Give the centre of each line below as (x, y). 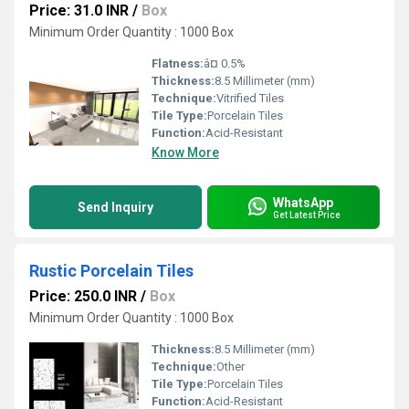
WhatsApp (303, 202)
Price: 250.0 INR (83, 296)
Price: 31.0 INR (79, 10)
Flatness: (178, 63)
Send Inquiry (115, 207)
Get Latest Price (307, 215)
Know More (185, 152)
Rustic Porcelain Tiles (111, 271)
